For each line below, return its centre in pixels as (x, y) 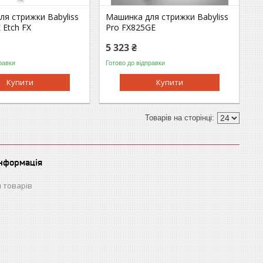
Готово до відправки (136, 63)
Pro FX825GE (131, 27)
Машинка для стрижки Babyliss (167, 17)
